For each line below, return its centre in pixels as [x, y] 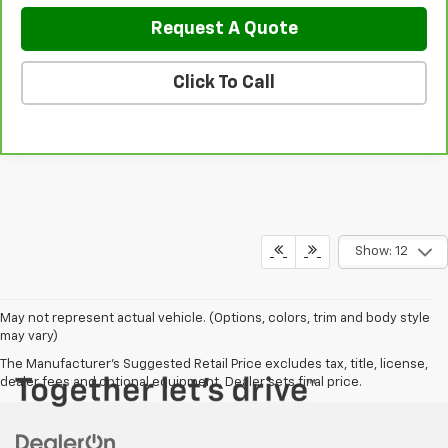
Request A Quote [224, 28]
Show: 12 [381, 252]
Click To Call [224, 82]
